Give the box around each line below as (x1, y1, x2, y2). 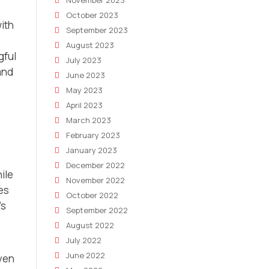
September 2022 (66, 205, 128, 216)
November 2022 (66, 175, 125, 186)
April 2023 (66, 100, 103, 110)
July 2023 (66, 55, 101, 65)
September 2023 (66, 25, 128, 35)
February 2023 (66, 130, 120, 141)
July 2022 (66, 235, 101, 246)
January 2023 (66, 145, 117, 156)
